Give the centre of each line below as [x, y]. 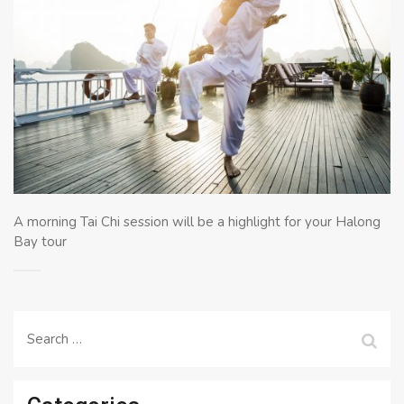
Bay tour [40, 242]
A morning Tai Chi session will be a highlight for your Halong [197, 222]
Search [47, 334]
